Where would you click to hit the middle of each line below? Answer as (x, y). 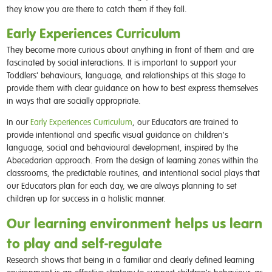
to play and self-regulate (84, 243)
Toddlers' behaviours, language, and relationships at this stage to (126, 75)
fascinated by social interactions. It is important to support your (121, 63)
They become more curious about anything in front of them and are (130, 50)
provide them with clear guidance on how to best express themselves (132, 88)
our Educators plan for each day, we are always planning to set (121, 186)
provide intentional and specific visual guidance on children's (117, 135)
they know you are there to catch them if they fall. (97, 9)
